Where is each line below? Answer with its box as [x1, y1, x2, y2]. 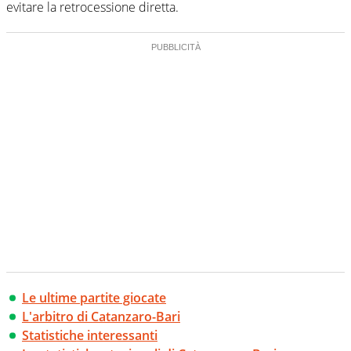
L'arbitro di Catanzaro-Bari [22, 307, 180, 325]
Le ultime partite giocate [22, 288, 166, 306]
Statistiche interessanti [22, 326, 157, 344]
